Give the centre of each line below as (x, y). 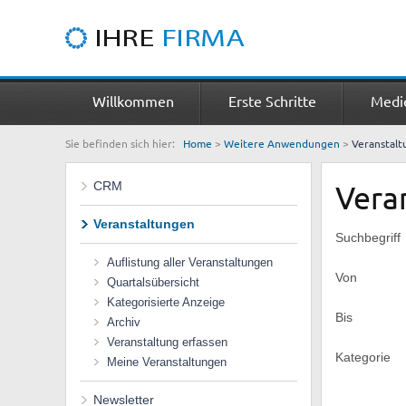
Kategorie (363, 357)
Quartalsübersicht (153, 282)
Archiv (124, 322)
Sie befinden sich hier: (124, 143)
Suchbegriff (368, 237)
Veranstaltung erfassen (167, 342)
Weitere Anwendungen (282, 143)
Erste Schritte (272, 101)
